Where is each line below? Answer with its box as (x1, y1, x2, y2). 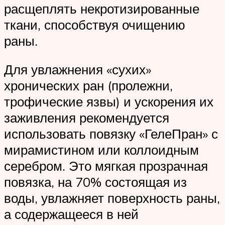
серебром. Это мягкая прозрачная (4, 158, 208, 174)
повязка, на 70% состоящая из (4, 174, 187, 190)
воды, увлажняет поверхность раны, (4, 190, 220, 206)
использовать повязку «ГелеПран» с (4, 126, 218, 142)
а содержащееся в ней (4, 206, 139, 222)
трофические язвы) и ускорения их (4, 93, 213, 110)
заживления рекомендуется (4, 109, 169, 126)
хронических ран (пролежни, (4, 77, 173, 94)
